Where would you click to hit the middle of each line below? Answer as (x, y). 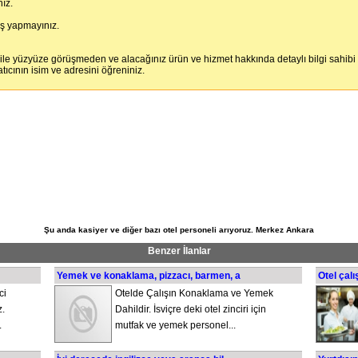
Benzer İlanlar (179, 251)
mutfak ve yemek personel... (175, 325)
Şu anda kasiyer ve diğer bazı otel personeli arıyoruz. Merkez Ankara (179, 230)
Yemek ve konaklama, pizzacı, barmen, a (149, 276)
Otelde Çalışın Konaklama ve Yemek (194, 293)
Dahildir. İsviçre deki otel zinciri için (191, 309)
